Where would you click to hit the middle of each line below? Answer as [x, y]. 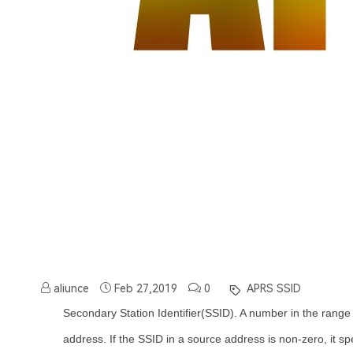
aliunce [70, 289]
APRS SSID [272, 289]
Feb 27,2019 [146, 289]
